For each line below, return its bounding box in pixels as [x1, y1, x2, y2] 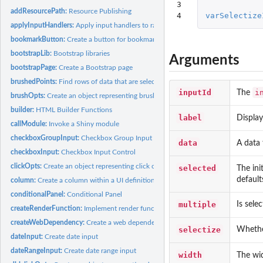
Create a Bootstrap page [59, 63, 133, 71]
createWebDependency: [11, 218, 87, 226]
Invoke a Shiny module [49, 120, 120, 127]
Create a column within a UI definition [38, 176, 156, 184]
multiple [178, 200, 216, 209]
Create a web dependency [86, 218, 167, 226]
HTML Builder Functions [36, 106, 113, 113]
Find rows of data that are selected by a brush [59, 77, 200, 85]
